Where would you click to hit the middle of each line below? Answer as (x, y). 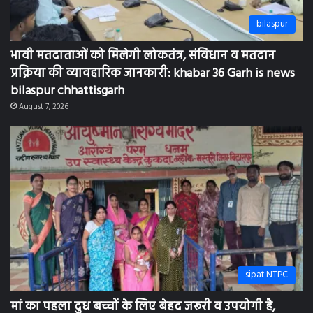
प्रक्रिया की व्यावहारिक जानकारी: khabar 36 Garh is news (153, 68)
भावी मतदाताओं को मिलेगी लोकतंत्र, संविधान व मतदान (143, 50)
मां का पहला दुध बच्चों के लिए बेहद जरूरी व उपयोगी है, (143, 301)
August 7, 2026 (44, 101)
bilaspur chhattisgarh (67, 85)
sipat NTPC (267, 269)
